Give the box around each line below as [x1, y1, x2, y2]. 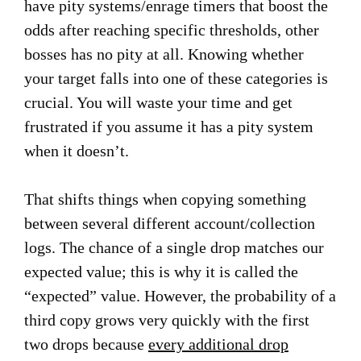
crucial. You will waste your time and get [24, 93, 293, 111]
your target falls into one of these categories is [24, 69, 328, 87]
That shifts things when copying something [24, 190, 306, 208]
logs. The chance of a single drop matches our [24, 239, 324, 256]
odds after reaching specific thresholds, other [24, 21, 319, 39]
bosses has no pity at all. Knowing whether [24, 45, 304, 63]
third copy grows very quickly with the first [24, 311, 309, 329]
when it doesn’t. [24, 142, 129, 160]
